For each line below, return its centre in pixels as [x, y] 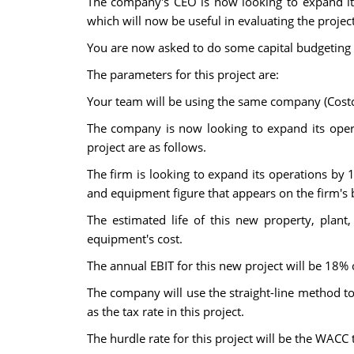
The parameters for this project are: [183, 74]
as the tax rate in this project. [165, 311]
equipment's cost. [134, 239]
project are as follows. [146, 147]
